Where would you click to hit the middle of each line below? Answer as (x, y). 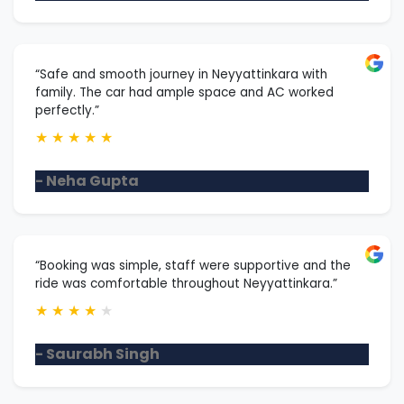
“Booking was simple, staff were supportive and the (193, 266)
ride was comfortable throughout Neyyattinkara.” (186, 284)
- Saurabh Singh (97, 354)
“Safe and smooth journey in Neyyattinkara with (181, 74)
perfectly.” (67, 110)
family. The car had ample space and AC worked (184, 92)
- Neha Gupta (87, 181)
